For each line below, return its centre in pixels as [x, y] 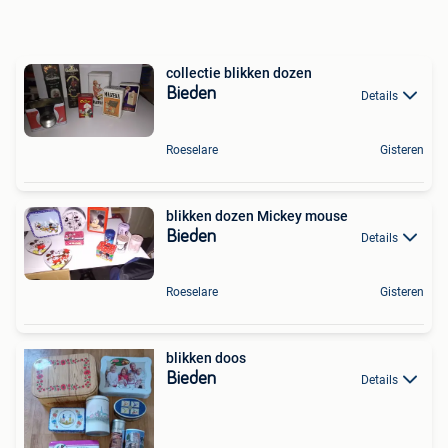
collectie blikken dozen [239, 73]
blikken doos [206, 357]
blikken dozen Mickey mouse [257, 215]
